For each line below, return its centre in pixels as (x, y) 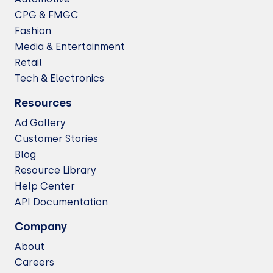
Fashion (33, 31)
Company (41, 227)
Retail (28, 62)
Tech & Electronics (59, 78)
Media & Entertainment (70, 47)
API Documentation (61, 202)
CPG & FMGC (47, 15)
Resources (43, 103)
